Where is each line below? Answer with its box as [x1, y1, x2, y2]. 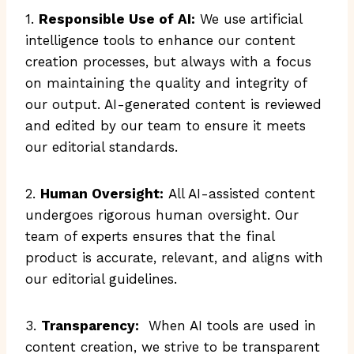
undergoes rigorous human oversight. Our [25, 207, 299, 223]
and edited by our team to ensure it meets [25, 118, 306, 134]
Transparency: [41, 318, 139, 333]
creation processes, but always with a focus [25, 54, 311, 70]
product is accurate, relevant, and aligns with [25, 250, 323, 265]
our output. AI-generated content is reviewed [25, 96, 322, 112]
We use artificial [195, 11, 302, 27]
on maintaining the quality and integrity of [25, 75, 307, 91]
